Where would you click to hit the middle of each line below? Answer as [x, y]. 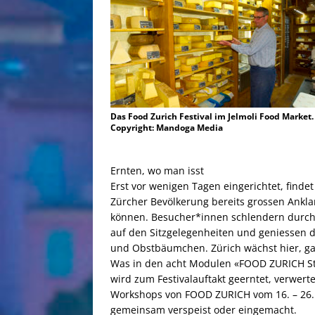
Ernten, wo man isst [157, 171]
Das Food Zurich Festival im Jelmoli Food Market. [212, 117]
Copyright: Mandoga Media [167, 128]
